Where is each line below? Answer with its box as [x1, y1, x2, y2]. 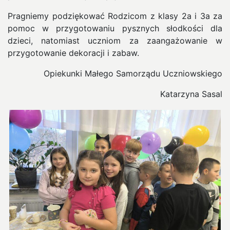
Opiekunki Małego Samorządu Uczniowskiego [44, 68, 222, 79]
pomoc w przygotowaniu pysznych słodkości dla [8, 23, 222, 33]
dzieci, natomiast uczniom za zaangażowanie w [8, 35, 222, 46]
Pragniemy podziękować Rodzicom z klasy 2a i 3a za [8, 10, 222, 21]
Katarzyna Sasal [160, 88, 222, 99]
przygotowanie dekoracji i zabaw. [8, 47, 139, 58]
